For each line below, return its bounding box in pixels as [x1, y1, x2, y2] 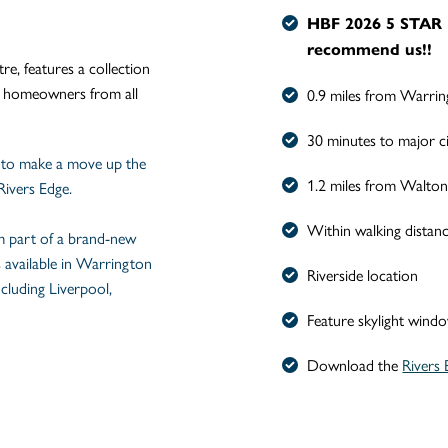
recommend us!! [307, 40, 433, 60]
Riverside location [307, 263, 423, 287]
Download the [307, 353, 403, 377]
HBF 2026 [307, 14, 387, 34]
